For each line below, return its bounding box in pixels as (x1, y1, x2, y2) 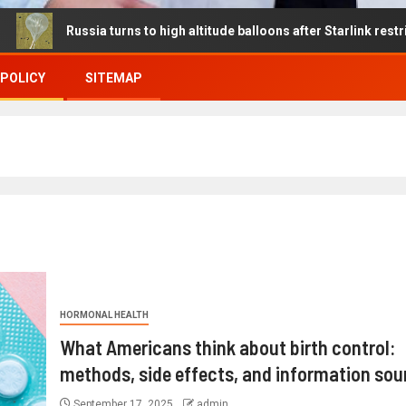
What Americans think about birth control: (59, 335, 395, 359)
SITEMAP (85, 71, 142, 85)
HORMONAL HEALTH (59, 310, 149, 320)
